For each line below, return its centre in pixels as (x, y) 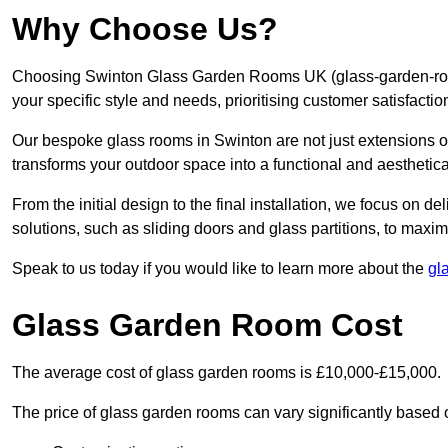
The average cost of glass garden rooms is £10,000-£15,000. (226, 373)
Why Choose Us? (145, 29)
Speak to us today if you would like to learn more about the (220, 269)
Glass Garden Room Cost (207, 325)
